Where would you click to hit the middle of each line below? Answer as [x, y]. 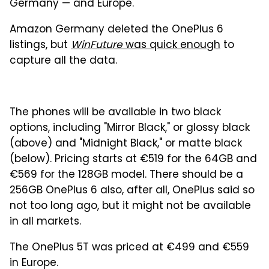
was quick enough [171, 45]
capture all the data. [63, 61]
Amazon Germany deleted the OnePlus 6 [116, 30]
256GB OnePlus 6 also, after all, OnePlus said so [132, 191]
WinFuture [97, 45]
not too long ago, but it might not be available [130, 206]
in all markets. [45, 222]
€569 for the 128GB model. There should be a [126, 175]
